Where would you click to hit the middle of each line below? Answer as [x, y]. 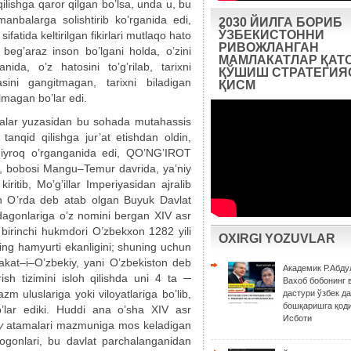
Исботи [297, 318]
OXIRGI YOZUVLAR [277, 239]
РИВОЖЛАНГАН [269, 47]
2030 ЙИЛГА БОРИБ [280, 22]
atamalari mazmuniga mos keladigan [97, 325]
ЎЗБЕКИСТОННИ [271, 35]
